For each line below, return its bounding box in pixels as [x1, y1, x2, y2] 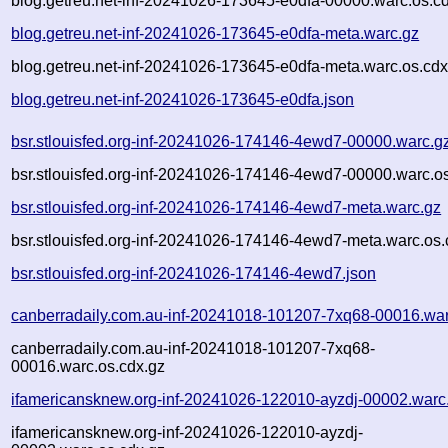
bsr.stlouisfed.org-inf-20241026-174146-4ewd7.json [11, 264, 377, 282]
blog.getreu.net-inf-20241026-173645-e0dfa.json [11, 90, 355, 108]
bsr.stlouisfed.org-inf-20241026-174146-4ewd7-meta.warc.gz [11, 198, 442, 216]
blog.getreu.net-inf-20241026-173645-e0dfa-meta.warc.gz [11, 24, 420, 42]
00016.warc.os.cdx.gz [11, 357, 166, 375]
